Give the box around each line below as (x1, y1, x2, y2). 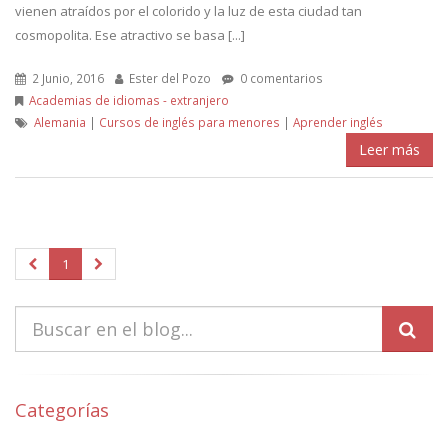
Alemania (34, 114, 86, 130)
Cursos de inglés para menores (99, 114, 280, 130)
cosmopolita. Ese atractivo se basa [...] (15, 26, 245, 44)
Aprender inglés (293, 114, 383, 130)
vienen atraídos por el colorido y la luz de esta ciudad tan (15, 2, 362, 20)
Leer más (359, 140, 420, 159)
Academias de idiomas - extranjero (29, 92, 229, 108)
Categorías (15, 398, 109, 422)
